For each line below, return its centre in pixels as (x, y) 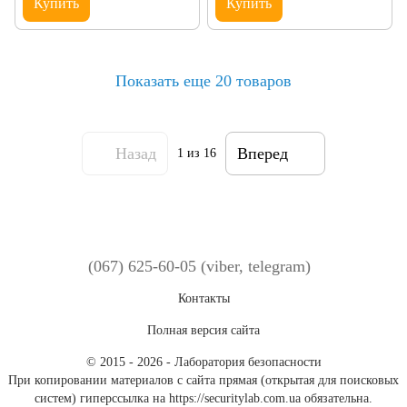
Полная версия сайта (203, 331)
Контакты (203, 299)
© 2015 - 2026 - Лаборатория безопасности (203, 362)
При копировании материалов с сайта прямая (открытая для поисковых (203, 381)
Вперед (263, 153)
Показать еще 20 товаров (203, 80)
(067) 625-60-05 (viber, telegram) (199, 267)
